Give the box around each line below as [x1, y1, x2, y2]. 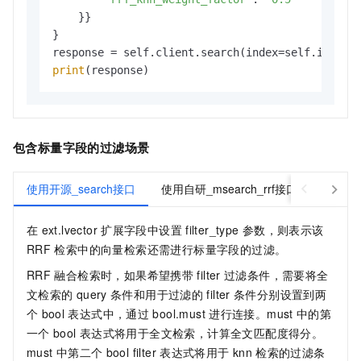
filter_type [185, 222, 239, 239]
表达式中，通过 [68, 305, 150, 322]
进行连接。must [209, 305, 293, 322]
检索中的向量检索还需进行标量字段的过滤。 [54, 241, 287, 258]
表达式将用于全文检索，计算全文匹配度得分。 [79, 325, 324, 342]
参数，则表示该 [242, 222, 324, 239]
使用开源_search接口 [27, 180, 135, 197]
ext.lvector [41, 222, 98, 239]
